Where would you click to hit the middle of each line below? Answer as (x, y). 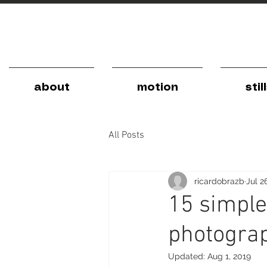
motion (157, 88)
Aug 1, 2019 (229, 256)
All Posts (126, 135)
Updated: (188, 256)
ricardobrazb (219, 181)
